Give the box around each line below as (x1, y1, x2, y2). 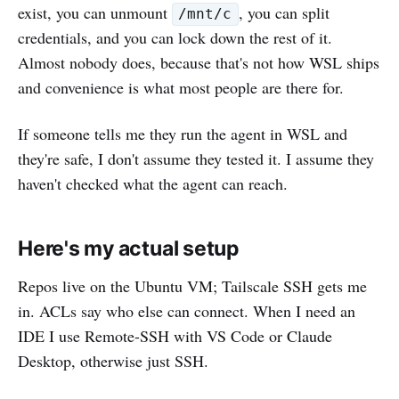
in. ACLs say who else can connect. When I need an (18, 299, 355, 322)
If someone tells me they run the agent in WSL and (18, 122, 347, 144)
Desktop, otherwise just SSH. (18, 349, 208, 371)
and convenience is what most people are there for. (18, 76, 344, 98)
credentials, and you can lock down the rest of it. (18, 26, 332, 48)
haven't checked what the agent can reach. (18, 172, 288, 194)
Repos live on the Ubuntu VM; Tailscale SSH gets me (18, 274, 367, 297)
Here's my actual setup (18, 235, 240, 261)
